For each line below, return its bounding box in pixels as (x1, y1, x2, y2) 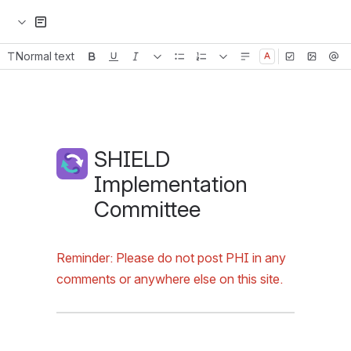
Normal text (16, 49, 74, 63)
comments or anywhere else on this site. (56, 271, 283, 287)
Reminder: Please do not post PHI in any (56, 250, 286, 266)
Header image (187, 94, 264, 107)
